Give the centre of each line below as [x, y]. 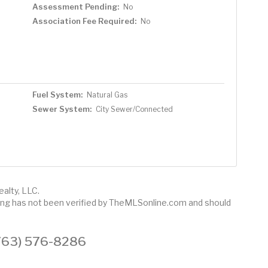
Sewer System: [62, 109]
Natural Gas [107, 95]
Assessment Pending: [75, 6]
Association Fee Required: [84, 21]
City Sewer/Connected [134, 109]
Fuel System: [57, 94]
